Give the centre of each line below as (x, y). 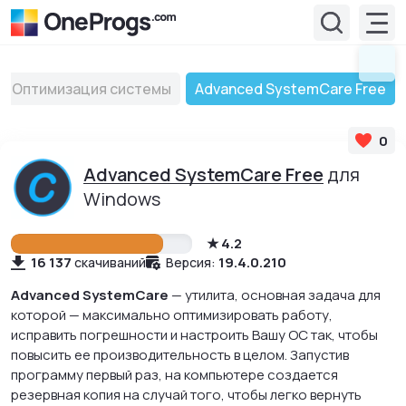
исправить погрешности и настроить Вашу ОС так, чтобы (194, 335)
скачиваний (110, 262)
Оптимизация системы (92, 89)
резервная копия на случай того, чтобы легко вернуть (186, 395)
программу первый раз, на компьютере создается (174, 375)
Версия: (191, 262)
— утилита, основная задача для (275, 295)
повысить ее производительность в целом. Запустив (180, 355)
